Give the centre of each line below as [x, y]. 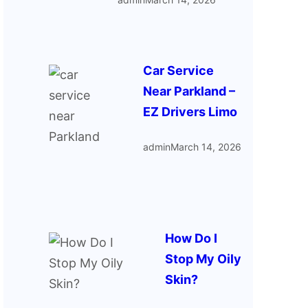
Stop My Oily [203, 259]
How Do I [191, 239]
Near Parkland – [189, 91]
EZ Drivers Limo [190, 112]
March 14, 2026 [206, 147]
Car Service [178, 71]
